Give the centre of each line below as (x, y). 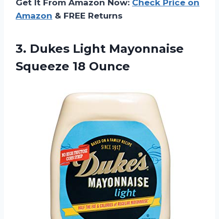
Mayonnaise (146, 48)
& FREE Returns (88, 15)
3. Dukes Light (62, 48)
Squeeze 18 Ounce (73, 66)
